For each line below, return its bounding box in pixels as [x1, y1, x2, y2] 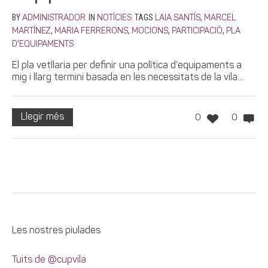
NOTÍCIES [97, 14, 132, 23]
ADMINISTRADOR [22, 14, 86, 23]
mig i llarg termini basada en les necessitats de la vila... [12, 73, 243, 83]
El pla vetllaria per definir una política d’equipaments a [12, 61, 242, 71]
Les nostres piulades [12, 226, 100, 236]
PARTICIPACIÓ [172, 27, 223, 36]
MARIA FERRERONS [54, 27, 128, 36]
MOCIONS [132, 27, 168, 36]
